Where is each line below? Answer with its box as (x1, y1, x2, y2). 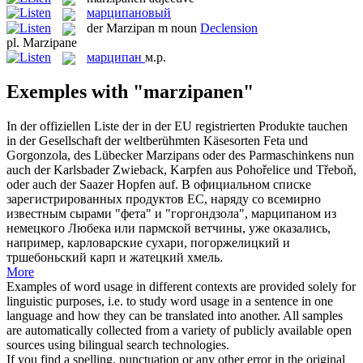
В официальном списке (181, 177, 311, 191)
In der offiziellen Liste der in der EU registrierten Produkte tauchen (6, 118, 348, 133)
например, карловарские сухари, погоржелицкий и (6, 235, 290, 250)
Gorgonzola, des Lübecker (6, 147, 146, 162)
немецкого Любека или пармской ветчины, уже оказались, (6, 220, 331, 235)
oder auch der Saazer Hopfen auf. (6, 177, 178, 191)
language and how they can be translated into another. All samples (6, 308, 343, 322)
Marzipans (146, 147, 199, 162)
